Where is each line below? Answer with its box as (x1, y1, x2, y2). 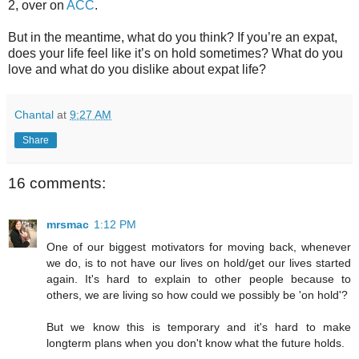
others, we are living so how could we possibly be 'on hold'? (46, 288, 348, 302)
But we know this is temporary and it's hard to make (46, 321, 351, 334)
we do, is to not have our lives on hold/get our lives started (46, 256, 351, 270)
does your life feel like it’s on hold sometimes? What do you (8, 46, 343, 61)
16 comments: (8, 175, 106, 192)
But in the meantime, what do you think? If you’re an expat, (8, 30, 337, 45)
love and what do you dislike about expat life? (8, 63, 266, 77)
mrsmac (46, 218, 89, 232)
